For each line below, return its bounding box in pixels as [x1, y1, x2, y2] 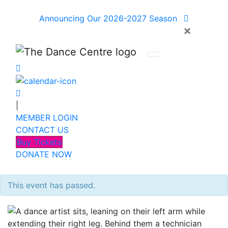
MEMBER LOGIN [16, 112, 78, 123]
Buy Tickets [17, 137, 62, 148]
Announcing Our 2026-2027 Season [39, 13, 180, 23]
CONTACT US [16, 125, 69, 135]
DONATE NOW [16, 149, 72, 160]
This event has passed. [8, 180, 95, 191]
